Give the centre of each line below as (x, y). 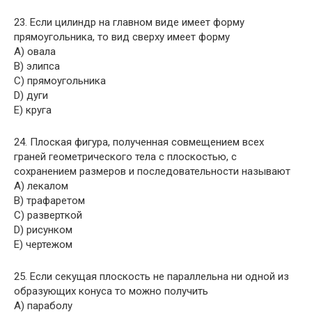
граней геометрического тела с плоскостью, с (125, 157)
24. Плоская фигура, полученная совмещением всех (139, 142)
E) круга (33, 110)
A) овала (35, 52)
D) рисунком (43, 230)
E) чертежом (43, 244)
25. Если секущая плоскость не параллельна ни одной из (151, 276)
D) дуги (31, 95)
